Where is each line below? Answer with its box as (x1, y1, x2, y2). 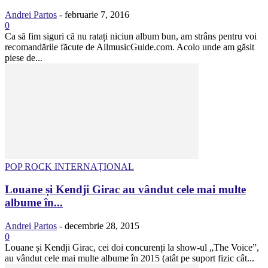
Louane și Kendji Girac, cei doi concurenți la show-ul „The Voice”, (5, 242, 259, 253)
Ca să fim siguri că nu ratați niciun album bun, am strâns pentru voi (5, 31, 257, 41)
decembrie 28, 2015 (65, 221, 139, 232)
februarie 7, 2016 (65, 9, 129, 20)
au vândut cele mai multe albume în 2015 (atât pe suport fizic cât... (5, 253, 254, 264)
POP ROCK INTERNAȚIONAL (5, 161, 134, 172)
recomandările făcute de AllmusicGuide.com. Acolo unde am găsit (5, 41, 254, 52)
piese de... (5, 52, 42, 63)
